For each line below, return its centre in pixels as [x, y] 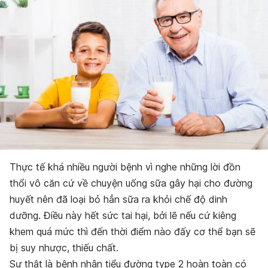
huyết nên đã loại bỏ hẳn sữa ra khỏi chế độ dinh [118, 199]
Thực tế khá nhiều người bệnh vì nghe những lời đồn [125, 167]
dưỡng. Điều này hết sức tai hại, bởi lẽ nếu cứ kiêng [123, 215]
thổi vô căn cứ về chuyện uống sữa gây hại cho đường [131, 183]
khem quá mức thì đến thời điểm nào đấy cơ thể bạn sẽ [133, 231]
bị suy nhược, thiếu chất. [64, 247]
